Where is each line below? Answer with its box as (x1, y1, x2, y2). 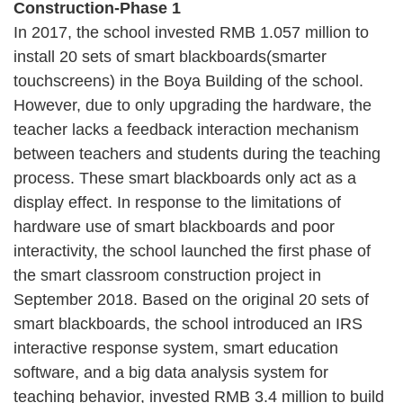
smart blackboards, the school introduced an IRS (13, 314, 363, 333)
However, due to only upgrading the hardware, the (13, 95, 372, 114)
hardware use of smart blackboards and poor (13, 217, 335, 236)
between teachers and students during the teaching (13, 144, 381, 163)
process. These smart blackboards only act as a (13, 168, 356, 187)
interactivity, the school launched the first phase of (13, 241, 371, 260)
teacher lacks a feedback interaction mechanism (13, 120, 359, 139)
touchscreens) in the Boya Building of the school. (13, 71, 363, 90)
